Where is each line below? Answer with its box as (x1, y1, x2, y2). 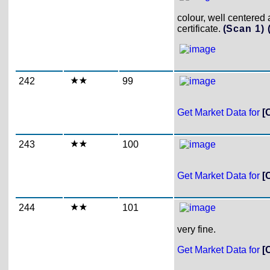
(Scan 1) (222, 24, 268, 34)
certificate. (177, 24, 223, 34)
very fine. (177, 224, 216, 234)
